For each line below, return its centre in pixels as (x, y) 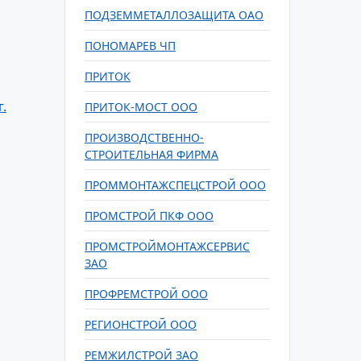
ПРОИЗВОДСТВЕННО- (144, 137)
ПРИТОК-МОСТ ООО (141, 107)
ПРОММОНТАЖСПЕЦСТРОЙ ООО (175, 185)
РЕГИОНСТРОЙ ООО (141, 324)
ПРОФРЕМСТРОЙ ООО (146, 294)
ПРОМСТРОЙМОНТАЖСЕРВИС (167, 246)
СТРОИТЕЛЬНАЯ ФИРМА (151, 154)
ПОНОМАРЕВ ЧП (130, 46)
